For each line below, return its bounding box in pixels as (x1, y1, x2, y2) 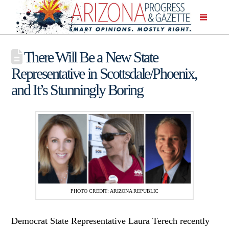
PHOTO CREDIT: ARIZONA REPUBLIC (71, 188, 158, 194)
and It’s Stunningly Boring (11, 81, 143, 98)
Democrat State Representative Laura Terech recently (11, 215, 210, 226)
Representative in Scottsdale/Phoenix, (11, 64, 197, 82)
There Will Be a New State (21, 48, 158, 65)
